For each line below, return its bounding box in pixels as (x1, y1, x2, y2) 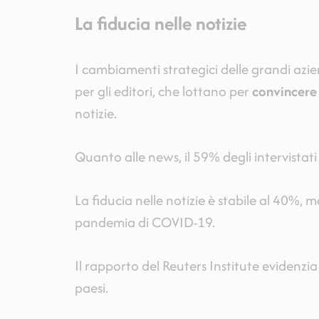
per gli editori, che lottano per (74, 80, 252, 101)
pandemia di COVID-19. (74, 211, 215, 232)
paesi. (74, 277, 108, 298)
